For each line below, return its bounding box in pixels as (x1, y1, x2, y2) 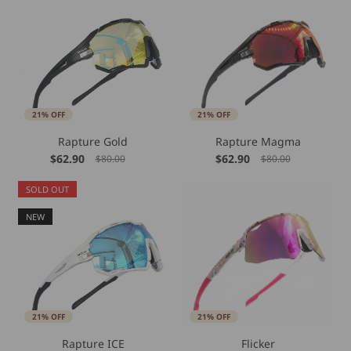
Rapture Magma (215, 134, 301, 150)
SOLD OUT (26, 183, 69, 196)
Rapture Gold (58, 134, 128, 150)
